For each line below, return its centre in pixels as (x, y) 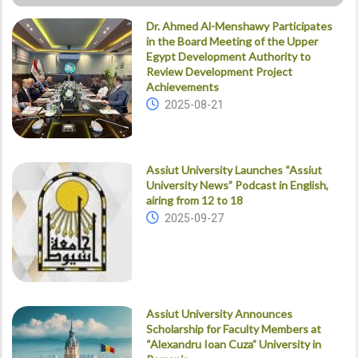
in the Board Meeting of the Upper (232, 41)
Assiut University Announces (219, 313)
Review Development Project (219, 71)
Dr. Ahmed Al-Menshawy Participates (239, 26)
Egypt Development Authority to (228, 56)
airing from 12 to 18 (194, 200)
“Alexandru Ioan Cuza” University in (233, 344)
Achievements (182, 86)
